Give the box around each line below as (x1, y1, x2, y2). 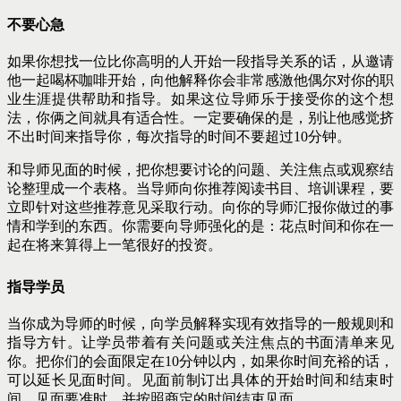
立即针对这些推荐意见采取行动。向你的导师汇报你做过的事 (7, 199, 394, 215)
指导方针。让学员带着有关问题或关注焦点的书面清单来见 (7, 334, 394, 350)
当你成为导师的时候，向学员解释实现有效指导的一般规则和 (7, 315, 394, 331)
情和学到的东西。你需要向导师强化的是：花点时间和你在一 (7, 218, 394, 234)
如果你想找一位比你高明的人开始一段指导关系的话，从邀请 (7, 53, 394, 69)
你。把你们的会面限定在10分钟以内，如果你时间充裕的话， (7, 353, 394, 369)
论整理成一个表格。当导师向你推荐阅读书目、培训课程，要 (7, 180, 394, 196)
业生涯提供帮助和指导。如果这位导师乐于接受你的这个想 (7, 90, 394, 107)
